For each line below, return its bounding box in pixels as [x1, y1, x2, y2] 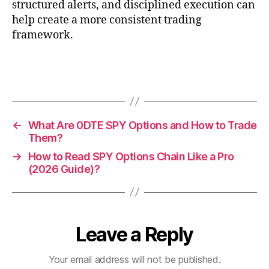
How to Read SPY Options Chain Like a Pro [28, 150, 234, 163]
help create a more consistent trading [12, 13, 202, 28]
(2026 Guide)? [28, 162, 100, 175]
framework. [12, 28, 73, 43]
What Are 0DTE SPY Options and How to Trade [28, 118, 257, 131]
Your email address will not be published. [48, 253, 221, 265]
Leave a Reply [76, 222, 193, 246]
